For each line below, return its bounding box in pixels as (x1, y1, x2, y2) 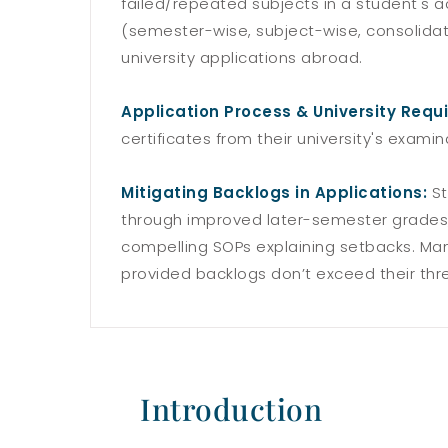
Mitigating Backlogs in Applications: (121, 182, 427, 204)
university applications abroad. (121, 47, 363, 69)
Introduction (140, 389, 322, 430)
